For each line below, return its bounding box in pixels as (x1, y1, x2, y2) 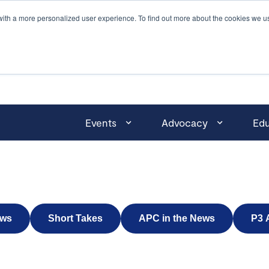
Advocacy (162, 116, 208, 128)
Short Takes (47, 213, 103, 223)
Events (85, 116, 116, 128)
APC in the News (138, 213, 215, 223)
